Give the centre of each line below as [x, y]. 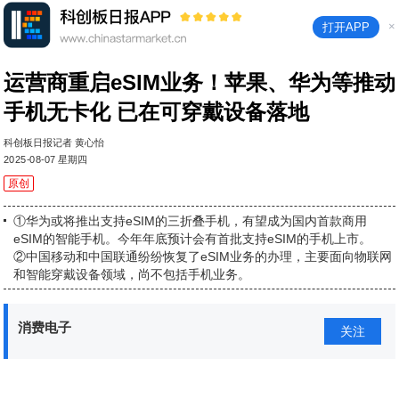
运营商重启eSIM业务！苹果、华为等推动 [199, 82]
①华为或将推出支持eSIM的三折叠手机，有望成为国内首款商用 [190, 221]
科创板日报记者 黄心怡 [54, 142]
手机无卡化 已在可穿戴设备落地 [156, 112]
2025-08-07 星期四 [46, 159]
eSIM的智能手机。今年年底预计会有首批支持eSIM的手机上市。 [192, 239]
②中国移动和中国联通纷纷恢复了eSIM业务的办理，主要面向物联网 [203, 256]
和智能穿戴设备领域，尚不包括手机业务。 [132, 274]
